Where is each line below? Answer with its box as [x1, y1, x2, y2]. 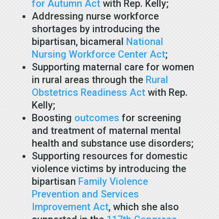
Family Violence [78, 175, 148, 187]
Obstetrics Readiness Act [31, 86, 145, 98]
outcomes [74, 111, 119, 124]
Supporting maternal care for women [31, 61, 194, 73]
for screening [119, 111, 181, 124]
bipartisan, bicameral [31, 35, 126, 47]
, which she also [108, 200, 179, 213]
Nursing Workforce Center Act [31, 48, 165, 60]
